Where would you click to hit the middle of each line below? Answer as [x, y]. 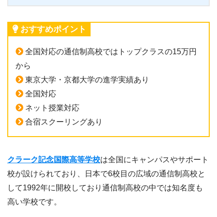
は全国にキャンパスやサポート [155, 159]
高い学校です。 [34, 201]
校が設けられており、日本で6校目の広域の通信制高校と [106, 173]
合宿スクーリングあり [63, 122]
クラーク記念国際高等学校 [54, 159]
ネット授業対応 [51, 108]
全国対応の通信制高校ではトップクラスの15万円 [110, 51]
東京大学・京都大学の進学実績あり [86, 79]
